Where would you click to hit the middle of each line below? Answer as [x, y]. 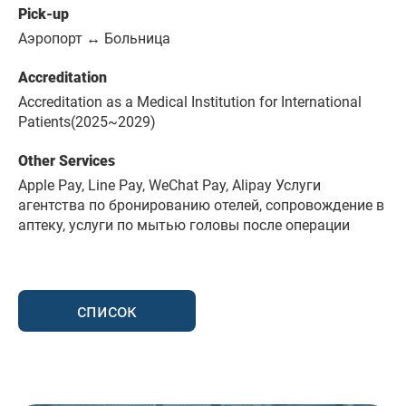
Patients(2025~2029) [87, 122]
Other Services [67, 161]
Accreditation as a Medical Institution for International [190, 102]
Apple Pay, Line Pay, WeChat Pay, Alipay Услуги [169, 186]
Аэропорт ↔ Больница [94, 39]
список [107, 311]
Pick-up [43, 14]
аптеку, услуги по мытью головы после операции [184, 226]
